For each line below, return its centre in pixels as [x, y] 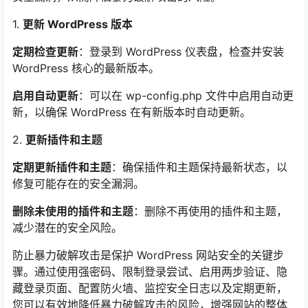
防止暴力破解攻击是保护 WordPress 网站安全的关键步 [148, 255]
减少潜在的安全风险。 [67, 228]
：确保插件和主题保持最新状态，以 [199, 167]
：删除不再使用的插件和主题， [210, 211]
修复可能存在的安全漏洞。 [78, 184]
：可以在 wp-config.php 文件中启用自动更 [186, 96]
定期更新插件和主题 [62, 167]
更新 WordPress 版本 [78, 24]
